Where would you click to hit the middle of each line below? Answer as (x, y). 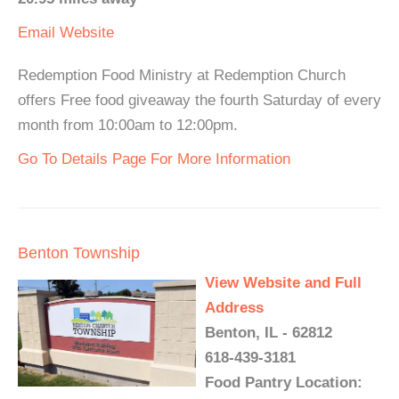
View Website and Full (283, 282)
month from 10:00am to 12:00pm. (128, 125)
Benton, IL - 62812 (269, 332)
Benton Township (79, 252)
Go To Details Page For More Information (154, 159)
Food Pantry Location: (284, 382)
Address (234, 307)
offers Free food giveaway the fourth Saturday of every (199, 100)
